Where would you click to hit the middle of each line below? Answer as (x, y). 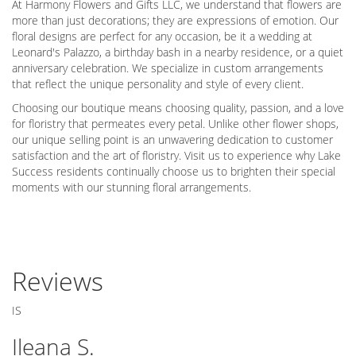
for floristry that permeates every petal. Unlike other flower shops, (175, 123)
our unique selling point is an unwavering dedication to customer (172, 139)
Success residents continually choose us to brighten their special (174, 171)
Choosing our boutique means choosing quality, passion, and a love (178, 107)
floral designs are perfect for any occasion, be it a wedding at (162, 36)
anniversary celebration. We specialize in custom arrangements (168, 68)
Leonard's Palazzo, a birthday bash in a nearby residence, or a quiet (178, 52)
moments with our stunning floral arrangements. (132, 187)
